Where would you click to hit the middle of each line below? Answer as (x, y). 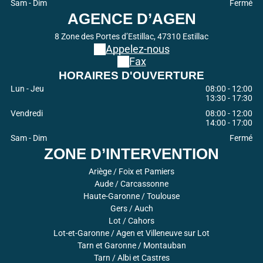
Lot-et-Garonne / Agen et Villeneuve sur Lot (131, 233)
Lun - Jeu (27, 89)
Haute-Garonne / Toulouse (131, 196)
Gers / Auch (131, 209)
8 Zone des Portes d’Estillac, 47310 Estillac (131, 37)
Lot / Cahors (131, 221)
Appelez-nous (137, 49)
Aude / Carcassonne (131, 184)
